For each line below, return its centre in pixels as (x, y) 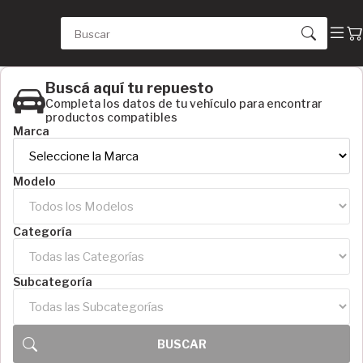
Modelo (34, 181)
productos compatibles (111, 117)
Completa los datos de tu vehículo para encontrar (184, 103)
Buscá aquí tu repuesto (129, 88)
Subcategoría (53, 282)
